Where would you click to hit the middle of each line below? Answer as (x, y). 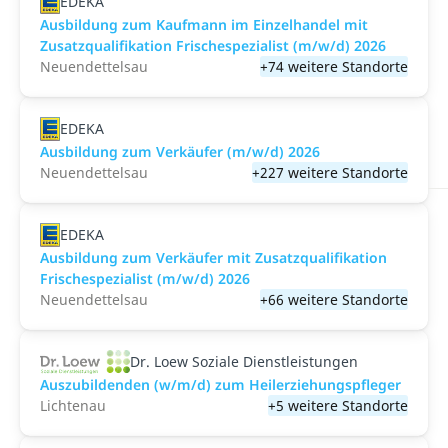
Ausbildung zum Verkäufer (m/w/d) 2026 (180, 151)
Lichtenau (73, 405)
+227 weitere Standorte (330, 172)
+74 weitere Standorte (334, 66)
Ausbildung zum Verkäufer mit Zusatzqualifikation (213, 257)
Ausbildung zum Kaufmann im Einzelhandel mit (204, 24)
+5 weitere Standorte (338, 405)
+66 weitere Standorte (334, 299)
